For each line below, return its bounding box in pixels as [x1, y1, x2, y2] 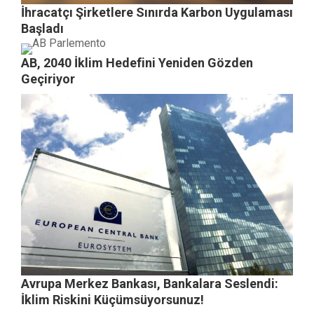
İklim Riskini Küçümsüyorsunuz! [21, 292, 204, 307]
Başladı [21, 21, 64, 36]
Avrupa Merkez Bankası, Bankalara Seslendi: [21, 275, 278, 291]
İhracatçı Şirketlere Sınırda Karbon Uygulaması [21, 5, 293, 20]
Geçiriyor [21, 71, 75, 87]
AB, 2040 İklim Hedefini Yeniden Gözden [21, 55, 253, 71]
